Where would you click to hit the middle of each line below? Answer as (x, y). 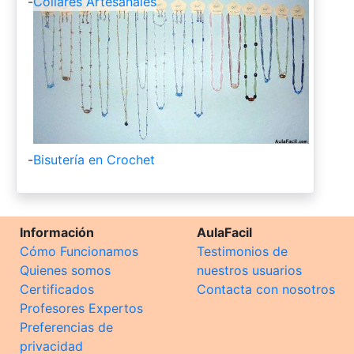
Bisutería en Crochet (94, 160)
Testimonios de (242, 252)
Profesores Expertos (81, 309)
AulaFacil (224, 233)
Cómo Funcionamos (79, 252)
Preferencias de (66, 328)
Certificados (57, 290)
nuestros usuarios (249, 271)
